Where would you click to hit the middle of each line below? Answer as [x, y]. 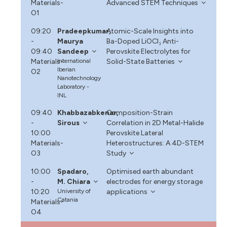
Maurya [70, 41]
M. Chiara [74, 181]
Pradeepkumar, [84, 31]
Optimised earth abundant [150, 171]
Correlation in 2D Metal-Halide [155, 123]
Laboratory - [73, 86]
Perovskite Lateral [135, 133]
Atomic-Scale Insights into [150, 31]
